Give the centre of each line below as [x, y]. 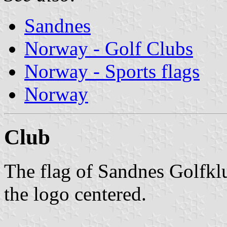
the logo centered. [75, 194]
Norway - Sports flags [112, 71]
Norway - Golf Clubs [109, 48]
